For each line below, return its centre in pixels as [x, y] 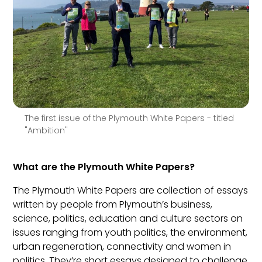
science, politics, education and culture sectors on [128, 219]
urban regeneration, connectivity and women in [122, 247]
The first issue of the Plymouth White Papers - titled [130, 118]
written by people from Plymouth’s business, [113, 205]
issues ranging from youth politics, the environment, [130, 233]
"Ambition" [46, 131]
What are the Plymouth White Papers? [104, 167]
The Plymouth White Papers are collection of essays [131, 191]
